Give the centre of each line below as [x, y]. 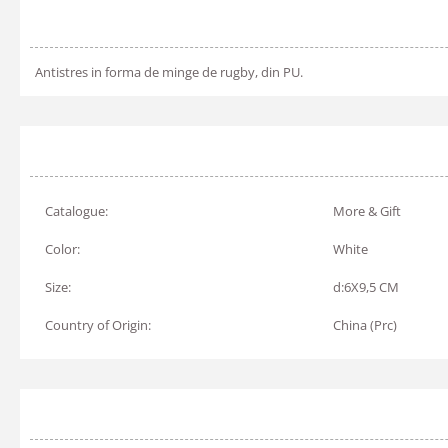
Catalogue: [76, 211]
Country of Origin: [98, 325]
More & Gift [367, 211]
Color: [62, 249]
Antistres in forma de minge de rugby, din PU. [169, 72]
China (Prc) [365, 325]
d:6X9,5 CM [366, 287]
